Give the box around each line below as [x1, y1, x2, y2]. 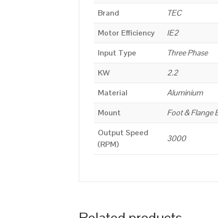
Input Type [98, 47, 136, 58]
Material [98, 87, 127, 98]
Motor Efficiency [98, 27, 155, 38]
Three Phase [167, 47, 208, 58]
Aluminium [167, 87, 203, 98]
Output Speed [98, 127, 148, 138]
